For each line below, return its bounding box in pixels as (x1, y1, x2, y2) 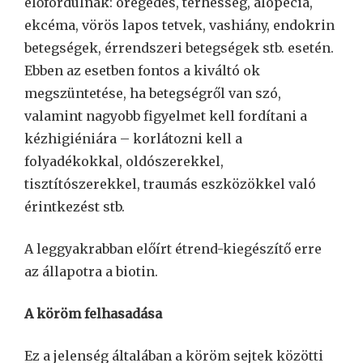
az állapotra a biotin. (24, 263, 158, 280)
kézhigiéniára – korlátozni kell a (24, 130, 242, 147)
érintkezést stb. (24, 198, 125, 215)
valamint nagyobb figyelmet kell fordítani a (24, 107, 307, 124)
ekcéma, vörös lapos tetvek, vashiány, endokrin (24, 16, 335, 33)
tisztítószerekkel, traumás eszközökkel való (24, 175, 316, 192)
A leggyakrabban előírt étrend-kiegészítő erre (24, 240, 322, 257)
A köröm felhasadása (24, 305, 162, 322)
